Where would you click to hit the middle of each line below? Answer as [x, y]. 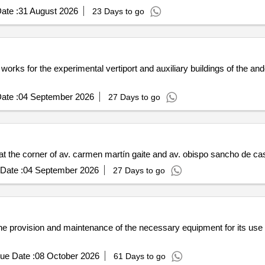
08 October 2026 [67, 256]
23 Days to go [118, 11]
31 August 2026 [48, 11]
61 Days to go [139, 256]
